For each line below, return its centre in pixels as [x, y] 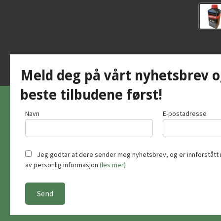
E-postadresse [185, 113]
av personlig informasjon [62, 165]
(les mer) [113, 165]
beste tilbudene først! [91, 95]
